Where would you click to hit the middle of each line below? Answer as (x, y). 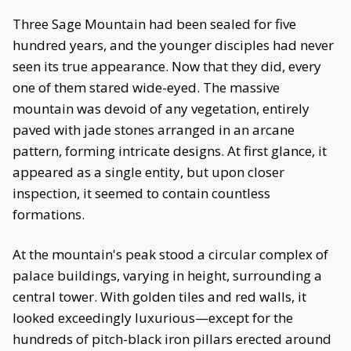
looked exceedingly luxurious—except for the (153, 318)
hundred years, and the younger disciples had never (173, 45)
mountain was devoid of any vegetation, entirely (161, 109)
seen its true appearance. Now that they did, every (167, 66)
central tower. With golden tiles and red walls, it (159, 297)
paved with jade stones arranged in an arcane (154, 130)
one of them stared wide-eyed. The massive (146, 87)
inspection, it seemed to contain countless (141, 193)
